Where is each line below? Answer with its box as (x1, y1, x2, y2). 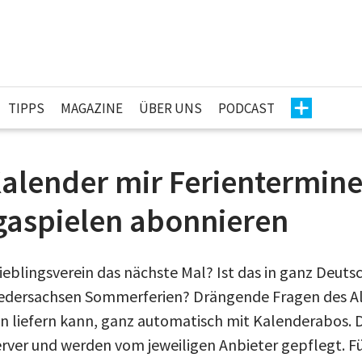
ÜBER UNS (139, 99, 202, 117)
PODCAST (218, 99, 275, 117)
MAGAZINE (61, 99, 123, 117)
